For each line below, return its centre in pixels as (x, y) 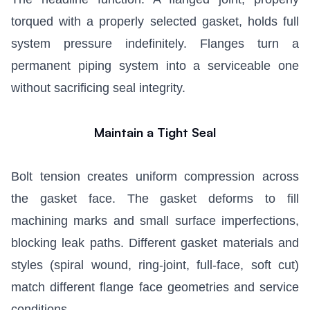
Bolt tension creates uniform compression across (155, 177)
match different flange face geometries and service (155, 288)
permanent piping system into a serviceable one (155, 66)
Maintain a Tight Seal (155, 133)
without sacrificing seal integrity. (98, 88)
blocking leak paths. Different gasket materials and (155, 243)
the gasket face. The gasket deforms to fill (155, 199)
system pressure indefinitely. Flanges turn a (155, 44)
